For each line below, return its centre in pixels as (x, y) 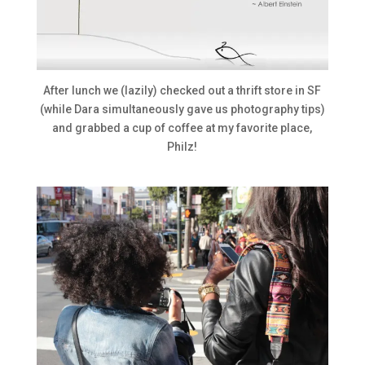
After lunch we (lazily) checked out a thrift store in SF (182, 90)
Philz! (182, 146)
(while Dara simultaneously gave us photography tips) (182, 109)
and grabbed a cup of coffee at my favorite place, (182, 128)
